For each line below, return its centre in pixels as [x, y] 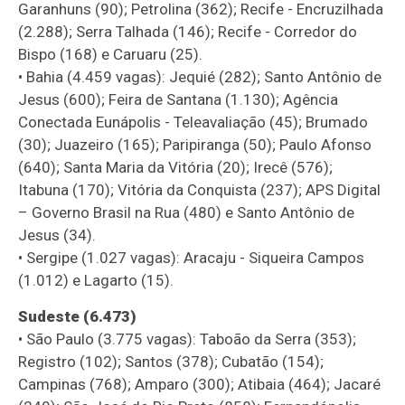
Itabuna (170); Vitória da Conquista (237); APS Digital [200, 189]
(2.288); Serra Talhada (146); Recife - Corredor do [188, 31]
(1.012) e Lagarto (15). [96, 280]
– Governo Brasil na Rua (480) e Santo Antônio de [187, 212]
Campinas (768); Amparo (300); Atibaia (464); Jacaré [200, 384]
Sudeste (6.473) [78, 316]
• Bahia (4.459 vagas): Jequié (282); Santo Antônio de [200, 76]
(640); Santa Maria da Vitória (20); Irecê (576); [176, 167]
